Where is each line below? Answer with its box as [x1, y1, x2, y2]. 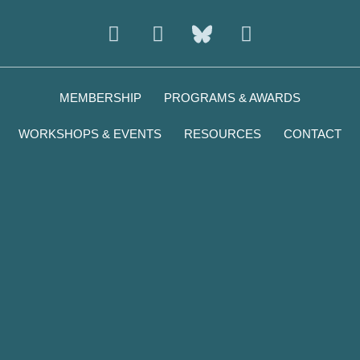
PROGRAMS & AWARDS [164, 90, 301, 104]
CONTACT [284, 126, 342, 141]
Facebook [157, 10, 252, 35]
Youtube [245, 10, 328, 35]
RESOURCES [184, 126, 261, 141]
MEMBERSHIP [59, 90, 141, 104]
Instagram [112, 10, 213, 35]
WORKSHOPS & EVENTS [18, 126, 162, 141]
